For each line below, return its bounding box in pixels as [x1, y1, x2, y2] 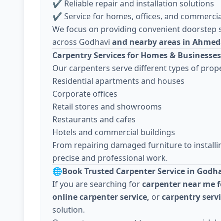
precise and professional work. [52, 152, 168, 163]
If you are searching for [52, 179, 142, 189]
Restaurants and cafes [52, 114, 136, 125]
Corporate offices [52, 88, 117, 99]
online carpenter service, [52, 191, 149, 202]
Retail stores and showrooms [52, 101, 162, 112]
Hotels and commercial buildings [52, 127, 175, 138]
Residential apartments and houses [52, 75, 184, 86]
